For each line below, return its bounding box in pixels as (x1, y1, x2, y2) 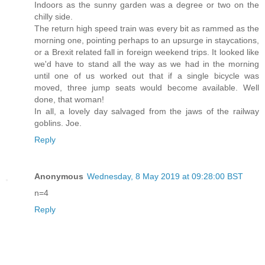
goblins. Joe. (34, 118, 82, 128)
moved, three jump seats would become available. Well (34, 83, 259, 93)
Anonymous (34, 172, 83, 182)
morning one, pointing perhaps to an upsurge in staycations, (34, 35, 259, 46)
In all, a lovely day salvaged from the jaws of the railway (34, 106, 259, 117)
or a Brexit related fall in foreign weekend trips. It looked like (34, 47, 259, 57)
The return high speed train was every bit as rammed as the (34, 24, 259, 34)
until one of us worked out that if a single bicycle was (34, 71, 259, 81)
